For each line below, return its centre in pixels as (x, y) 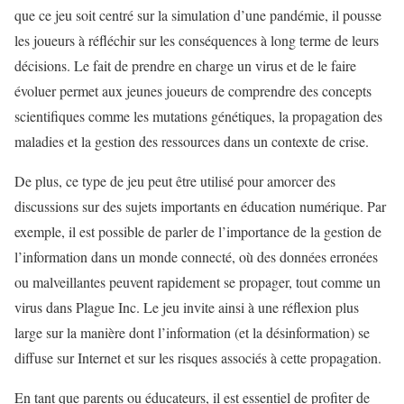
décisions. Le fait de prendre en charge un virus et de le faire (185, 66)
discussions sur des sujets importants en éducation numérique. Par (200, 207)
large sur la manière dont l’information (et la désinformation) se (192, 333)
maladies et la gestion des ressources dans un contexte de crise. (192, 142)
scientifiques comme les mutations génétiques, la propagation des (198, 116)
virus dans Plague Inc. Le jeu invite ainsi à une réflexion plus (187, 308)
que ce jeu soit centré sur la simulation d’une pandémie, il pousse (198, 15)
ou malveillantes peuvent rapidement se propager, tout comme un (197, 282)
